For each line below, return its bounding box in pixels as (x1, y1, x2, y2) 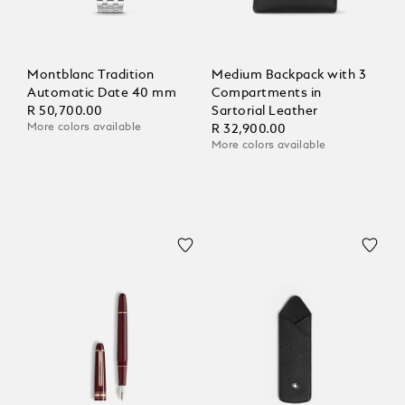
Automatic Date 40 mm (27, 87, 176, 100)
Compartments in (212, 87, 322, 100)
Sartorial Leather (212, 105, 318, 118)
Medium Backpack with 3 (212, 69, 366, 82)
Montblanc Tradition (27, 69, 155, 82)
